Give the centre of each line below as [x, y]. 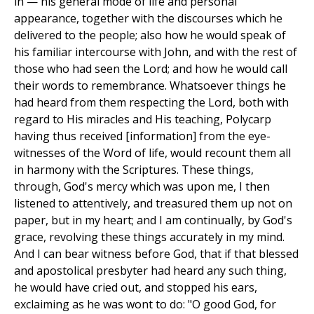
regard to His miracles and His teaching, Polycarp [143, 120]
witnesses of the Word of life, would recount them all [152, 153]
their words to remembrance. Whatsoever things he [150, 86]
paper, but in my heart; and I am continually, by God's [153, 220]
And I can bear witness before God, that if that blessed [156, 254]
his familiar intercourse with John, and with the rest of [156, 52]
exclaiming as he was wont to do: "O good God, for [145, 305]
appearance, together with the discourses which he [148, 19]
